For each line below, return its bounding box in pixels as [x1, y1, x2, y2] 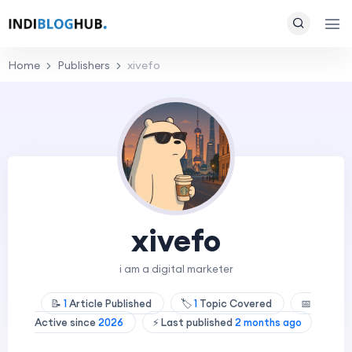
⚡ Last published [152, 316, 235, 328]
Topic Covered [197, 297, 274, 310]
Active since [34, 316, 98, 328]
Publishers [57, 58, 110, 72]
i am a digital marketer [119, 262, 233, 276]
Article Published [67, 297, 154, 310]
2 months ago [234, 316, 302, 328]
